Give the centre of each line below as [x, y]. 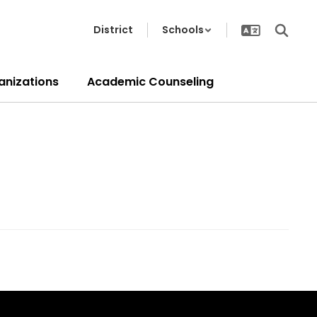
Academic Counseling [150, 81]
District [113, 30]
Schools [183, 30]
